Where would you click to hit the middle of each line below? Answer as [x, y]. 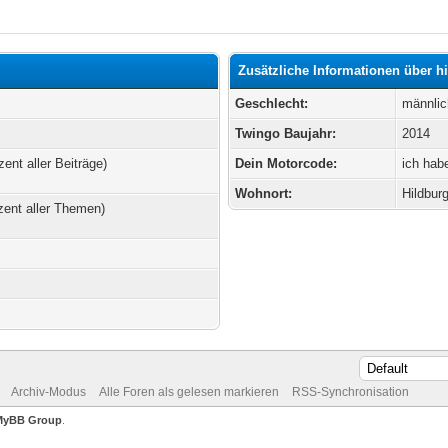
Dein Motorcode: [286, 163]
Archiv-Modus [48, 392]
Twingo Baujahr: [286, 133]
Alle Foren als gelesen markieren [188, 392]
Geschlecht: [272, 103]
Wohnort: [264, 193]
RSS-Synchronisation [350, 392]
